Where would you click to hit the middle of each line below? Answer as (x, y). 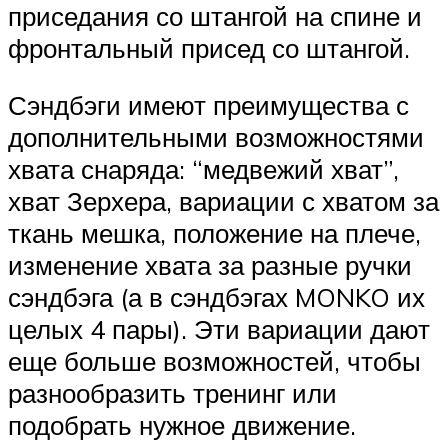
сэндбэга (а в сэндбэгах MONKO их (216, 297)
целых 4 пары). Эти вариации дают (219, 329)
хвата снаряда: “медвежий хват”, (203, 169)
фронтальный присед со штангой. (209, 47)
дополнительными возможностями (216, 137)
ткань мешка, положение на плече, (214, 233)
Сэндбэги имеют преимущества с (208, 105)
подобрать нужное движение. (182, 425)
